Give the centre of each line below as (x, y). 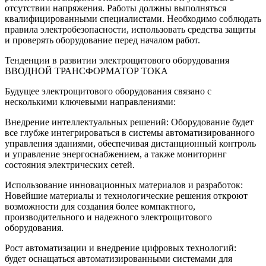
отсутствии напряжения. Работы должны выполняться (115, 8)
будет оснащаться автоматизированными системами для (118, 259)
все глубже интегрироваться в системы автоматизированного (130, 133)
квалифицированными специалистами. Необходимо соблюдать (133, 19)
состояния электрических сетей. (70, 165)
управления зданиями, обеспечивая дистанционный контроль (130, 144)
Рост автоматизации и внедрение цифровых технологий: (122, 248)
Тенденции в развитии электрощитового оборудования (117, 61)
